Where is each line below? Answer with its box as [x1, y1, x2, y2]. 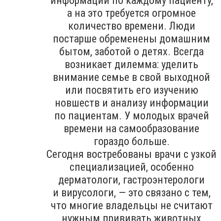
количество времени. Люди [68, 19, 195, 32]
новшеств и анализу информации [54, 96, 209, 109]
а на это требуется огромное [67, 6, 196, 19]
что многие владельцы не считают [50, 199, 213, 212]
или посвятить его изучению [65, 83, 198, 96]
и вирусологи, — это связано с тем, [52, 186, 211, 199]
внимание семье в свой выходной [53, 71, 210, 83]
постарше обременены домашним [53, 32, 210, 45]
